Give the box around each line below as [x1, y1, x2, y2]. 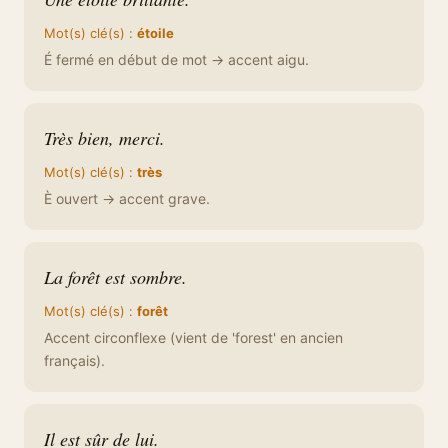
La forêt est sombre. [44, 265, 187, 289]
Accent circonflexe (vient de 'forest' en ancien [44, 329, 343, 346]
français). [44, 352, 105, 369]
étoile [137, 25, 174, 41]
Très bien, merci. [44, 126, 165, 150]
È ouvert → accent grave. [44, 190, 210, 207]
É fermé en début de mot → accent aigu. [44, 51, 309, 68]
